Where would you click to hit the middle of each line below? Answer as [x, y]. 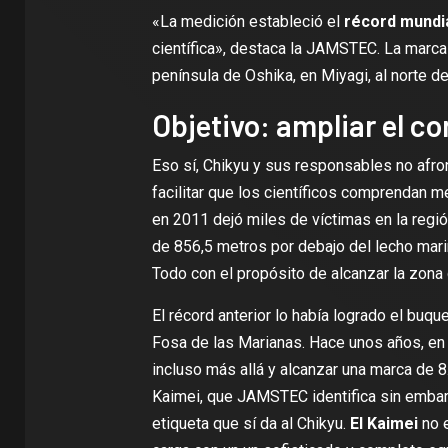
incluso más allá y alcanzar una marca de [294, 369]
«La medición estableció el [247, 21]
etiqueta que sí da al [224, 423]
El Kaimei [383, 423]
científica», [190, 48]
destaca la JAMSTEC [303, 48]
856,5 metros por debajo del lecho [293, 246]
